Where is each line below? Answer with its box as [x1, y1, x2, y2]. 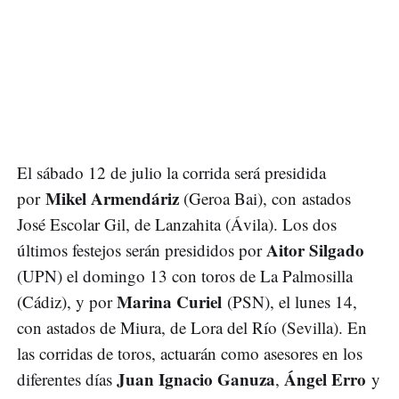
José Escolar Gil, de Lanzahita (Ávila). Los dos [17, 212, 337, 235]
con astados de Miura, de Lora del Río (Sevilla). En [17, 315, 367, 338]
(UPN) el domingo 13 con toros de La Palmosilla [17, 264, 353, 287]
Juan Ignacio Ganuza [117, 366, 275, 391]
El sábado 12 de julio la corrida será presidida [17, 160, 326, 183]
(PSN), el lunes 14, [222, 289, 357, 313]
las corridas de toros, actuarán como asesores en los [17, 341, 362, 364]
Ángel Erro [284, 366, 366, 391]
